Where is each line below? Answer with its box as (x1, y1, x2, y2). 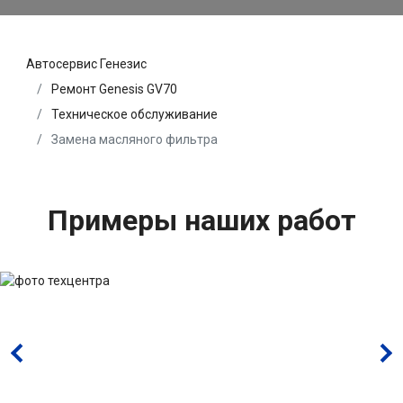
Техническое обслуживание (51, 106, 218, 121)
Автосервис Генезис (26, 56, 147, 71)
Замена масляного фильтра (49, 131, 218, 147)
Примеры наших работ (47, 202, 356, 237)
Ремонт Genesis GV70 (51, 81, 177, 96)
